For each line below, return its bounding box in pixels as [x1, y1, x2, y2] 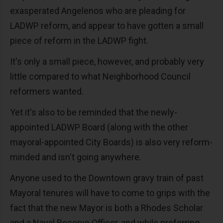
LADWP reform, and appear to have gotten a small [10, 20, 204, 31]
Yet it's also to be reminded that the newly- [10, 107, 177, 117]
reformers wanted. [10, 86, 88, 97]
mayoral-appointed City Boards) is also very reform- [10, 137, 213, 147]
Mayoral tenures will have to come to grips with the [10, 188, 210, 198]
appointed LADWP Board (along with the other [10, 122, 188, 132]
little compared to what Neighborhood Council [10, 71, 191, 82]
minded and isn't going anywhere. [10, 152, 147, 162]
